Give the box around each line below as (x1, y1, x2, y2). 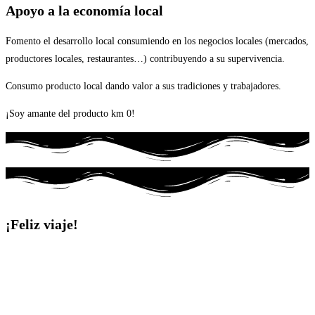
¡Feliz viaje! (6, 217, 78, 233)
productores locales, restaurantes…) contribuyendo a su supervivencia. (6, 53, 288, 64)
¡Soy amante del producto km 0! (6, 108, 135, 119)
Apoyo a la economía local (6, 3, 163, 19)
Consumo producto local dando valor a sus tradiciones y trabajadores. (6, 80, 281, 91)
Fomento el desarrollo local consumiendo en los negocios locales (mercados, (6, 35, 309, 46)
